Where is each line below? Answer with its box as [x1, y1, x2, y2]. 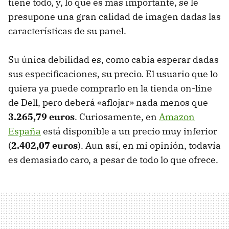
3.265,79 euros [8, 110, 75, 123]
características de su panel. [8, 25, 126, 37]
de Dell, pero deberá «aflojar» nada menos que [8, 96, 208, 108]
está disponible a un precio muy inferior [41, 125, 217, 137]
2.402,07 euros [11, 139, 78, 151]
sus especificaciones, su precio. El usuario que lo [8, 67, 218, 80]
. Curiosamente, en [75, 110, 159, 123]
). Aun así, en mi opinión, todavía [78, 139, 221, 151]
